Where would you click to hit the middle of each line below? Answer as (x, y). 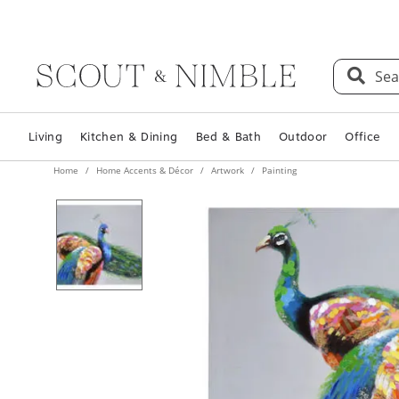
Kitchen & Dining (129, 137)
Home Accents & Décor (145, 170)
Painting (278, 170)
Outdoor (303, 137)
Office (363, 137)
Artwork (228, 170)
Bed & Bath (228, 137)
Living (46, 137)
